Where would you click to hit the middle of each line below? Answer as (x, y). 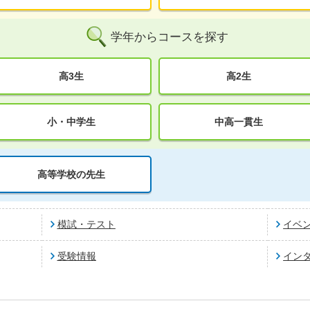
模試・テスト (86, 225)
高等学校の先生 (71, 174)
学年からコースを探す (170, 37)
